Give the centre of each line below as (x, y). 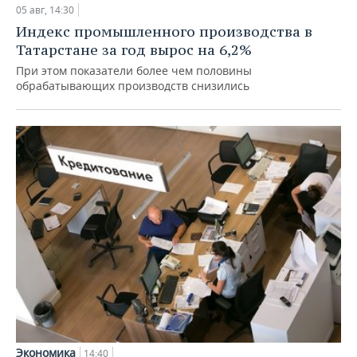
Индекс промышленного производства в (164, 31)
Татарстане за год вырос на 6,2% (134, 49)
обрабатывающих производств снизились (133, 85)
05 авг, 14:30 (45, 10)
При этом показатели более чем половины (134, 70)
